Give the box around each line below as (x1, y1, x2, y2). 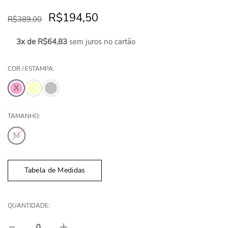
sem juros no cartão (67, 36, 136, 47)
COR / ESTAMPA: (8, 64, 54, 73)
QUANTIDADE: (8, 201, 50, 210)
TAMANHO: (8, 111, 40, 120)
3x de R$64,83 (16, 36, 68, 47)
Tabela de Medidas (24, 165, 85, 175)
